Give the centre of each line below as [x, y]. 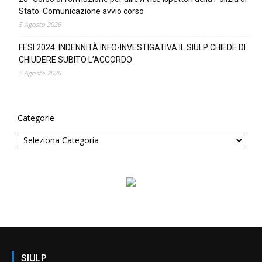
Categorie [36, 118]
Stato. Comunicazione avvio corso [81, 11]
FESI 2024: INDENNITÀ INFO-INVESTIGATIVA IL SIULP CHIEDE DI [132, 47]
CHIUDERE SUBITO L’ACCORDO [75, 59]
